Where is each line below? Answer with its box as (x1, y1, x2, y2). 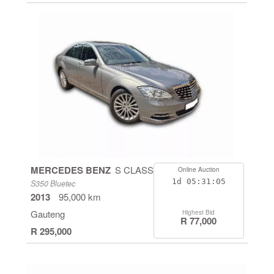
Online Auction (177, 165, 220, 174)
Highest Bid (182, 208, 215, 217)
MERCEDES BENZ (30, 163, 111, 177)
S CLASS (114, 163, 154, 176)
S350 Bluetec (30, 178, 75, 189)
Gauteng (30, 207, 65, 220)
